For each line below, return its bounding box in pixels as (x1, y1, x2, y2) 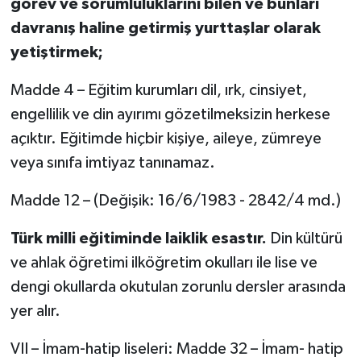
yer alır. (10, 303, 60, 320)
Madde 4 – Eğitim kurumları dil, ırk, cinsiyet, (10, 82, 307, 99)
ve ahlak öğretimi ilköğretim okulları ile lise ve (10, 255, 317, 272)
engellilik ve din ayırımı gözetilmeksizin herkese (10, 106, 330, 123)
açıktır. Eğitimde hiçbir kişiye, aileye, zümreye (10, 131, 322, 147)
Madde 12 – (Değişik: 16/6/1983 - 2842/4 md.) (10, 193, 341, 210)
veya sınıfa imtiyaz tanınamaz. (10, 155, 215, 172)
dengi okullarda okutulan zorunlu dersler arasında (10, 279, 346, 296)
